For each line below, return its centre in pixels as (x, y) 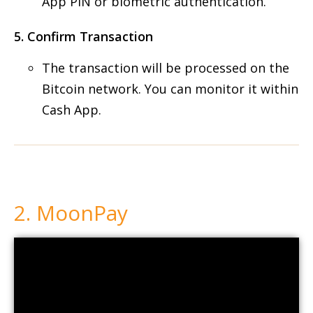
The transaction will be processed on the (166, 68)
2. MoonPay (71, 213)
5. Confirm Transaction (83, 36)
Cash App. (72, 110)
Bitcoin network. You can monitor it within (170, 89)
